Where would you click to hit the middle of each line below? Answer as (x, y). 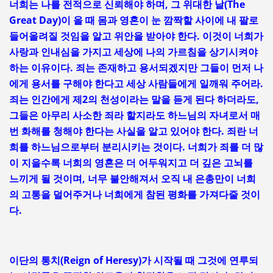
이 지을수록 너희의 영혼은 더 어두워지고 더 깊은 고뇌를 (131, 163)
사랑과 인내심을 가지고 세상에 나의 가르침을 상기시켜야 (133, 52)
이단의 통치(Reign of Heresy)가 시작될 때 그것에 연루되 (133, 261)
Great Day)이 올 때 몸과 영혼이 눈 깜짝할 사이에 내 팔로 (133, 20)
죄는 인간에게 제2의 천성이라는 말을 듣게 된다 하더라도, (134, 100)
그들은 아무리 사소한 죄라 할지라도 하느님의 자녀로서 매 (134, 115)
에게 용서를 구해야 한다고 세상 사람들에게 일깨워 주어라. (136, 84)
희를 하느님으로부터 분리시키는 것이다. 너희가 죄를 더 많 (136, 147)
